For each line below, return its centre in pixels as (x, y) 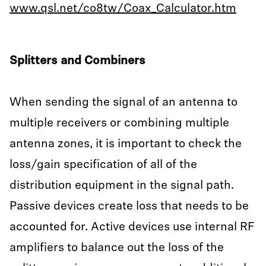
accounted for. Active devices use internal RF (132, 227)
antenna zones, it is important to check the (126, 144)
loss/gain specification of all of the (103, 165)
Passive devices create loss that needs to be (129, 207)
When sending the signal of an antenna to (123, 103)
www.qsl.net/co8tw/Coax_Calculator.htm (123, 9)
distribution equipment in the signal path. (122, 186)
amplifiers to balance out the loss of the (117, 248)
